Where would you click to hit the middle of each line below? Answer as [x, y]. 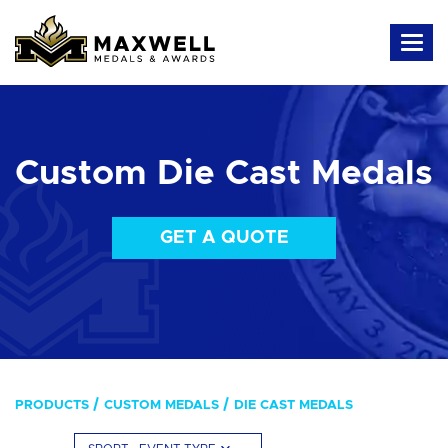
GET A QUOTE [224, 237]
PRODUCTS [52, 405]
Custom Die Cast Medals [224, 173]
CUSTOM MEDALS [161, 405]
